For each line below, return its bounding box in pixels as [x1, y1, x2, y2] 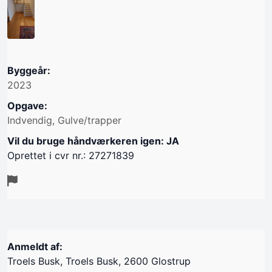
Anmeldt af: [7, 240, 63, 253]
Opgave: [7, 99, 47, 112]
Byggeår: [7, 64, 50, 76]
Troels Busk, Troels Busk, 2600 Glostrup [7, 254, 191, 267]
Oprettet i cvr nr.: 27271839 [7, 149, 134, 161]
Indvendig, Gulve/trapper [7, 114, 121, 126]
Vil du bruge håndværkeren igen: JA [7, 134, 179, 147]
